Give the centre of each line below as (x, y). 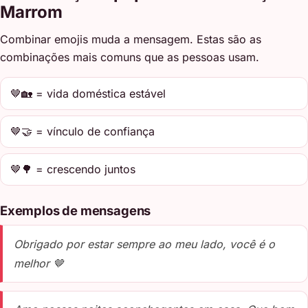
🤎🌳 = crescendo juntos (73, 169)
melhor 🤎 (39, 263)
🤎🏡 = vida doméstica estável (88, 93)
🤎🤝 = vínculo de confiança (83, 132)
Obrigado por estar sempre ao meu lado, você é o (144, 244)
